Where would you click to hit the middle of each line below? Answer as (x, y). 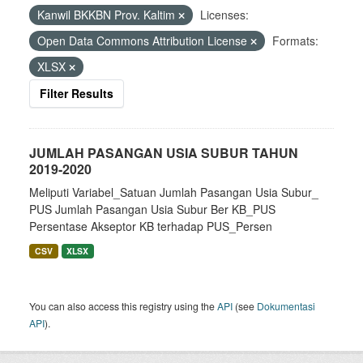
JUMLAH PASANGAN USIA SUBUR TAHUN (164, 153)
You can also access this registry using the (123, 306)
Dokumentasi (286, 306)
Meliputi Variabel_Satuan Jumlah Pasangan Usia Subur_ (174, 192)
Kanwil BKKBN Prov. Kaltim (108, 15)
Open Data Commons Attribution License (144, 41)
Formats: (295, 41)
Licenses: (224, 15)
